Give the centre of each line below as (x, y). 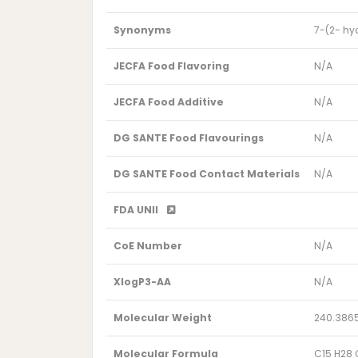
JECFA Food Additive (168, 102)
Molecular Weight (162, 318)
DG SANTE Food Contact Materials (206, 174)
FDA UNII (137, 210)
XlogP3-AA (142, 282)
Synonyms (142, 30)
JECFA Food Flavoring (171, 66)
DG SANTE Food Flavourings (188, 138)
